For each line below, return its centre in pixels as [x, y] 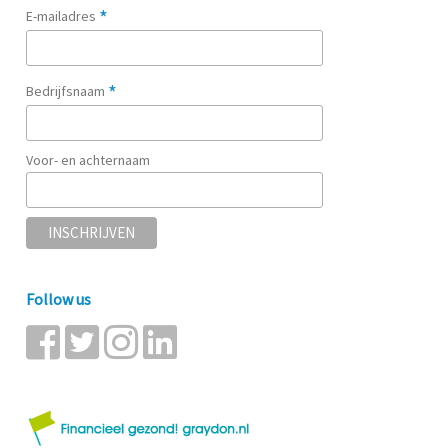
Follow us [58, 298]
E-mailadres [62, 16]
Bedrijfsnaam [66, 91]
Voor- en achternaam [87, 159]
